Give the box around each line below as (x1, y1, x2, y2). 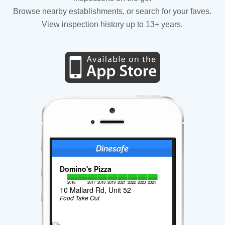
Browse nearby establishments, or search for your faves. (13, 7, 212, 16)
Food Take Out (60, 193, 100, 202)
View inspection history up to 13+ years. (42, 20, 183, 29)
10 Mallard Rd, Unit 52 (60, 184, 132, 195)
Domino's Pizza (60, 163, 112, 174)
